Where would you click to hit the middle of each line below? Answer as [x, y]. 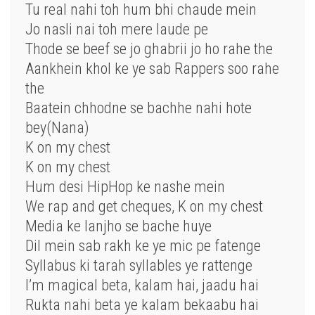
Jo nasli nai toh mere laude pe [117, 30]
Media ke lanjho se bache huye [118, 226]
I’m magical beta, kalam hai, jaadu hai [142, 285]
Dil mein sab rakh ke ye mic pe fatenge [143, 246]
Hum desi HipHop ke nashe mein [125, 187]
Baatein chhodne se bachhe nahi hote [139, 108]
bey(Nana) [57, 128]
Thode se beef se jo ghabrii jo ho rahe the [149, 49]
